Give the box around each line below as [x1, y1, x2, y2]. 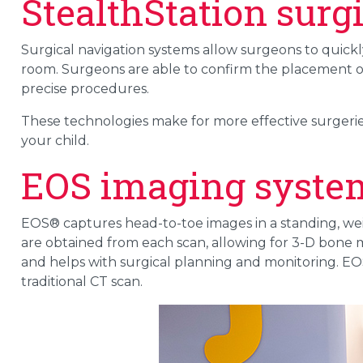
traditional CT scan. [20, 274, 143, 289]
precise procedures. [20, 81, 149, 96]
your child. [20, 133, 89, 148]
